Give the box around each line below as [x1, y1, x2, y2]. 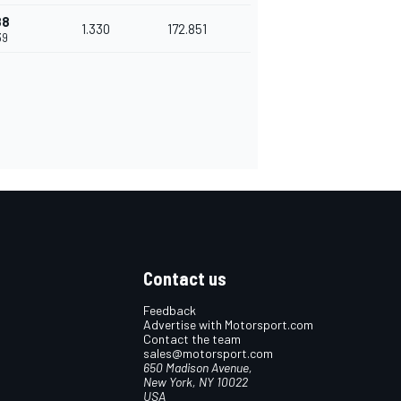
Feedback [143, 303, 196, 319]
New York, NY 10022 [143, 374, 248, 390]
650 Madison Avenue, [143, 360, 252, 376]
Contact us [143, 268, 226, 290]
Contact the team [143, 331, 241, 347]
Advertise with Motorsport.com [143, 317, 313, 333]
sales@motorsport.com [143, 346, 273, 362]
